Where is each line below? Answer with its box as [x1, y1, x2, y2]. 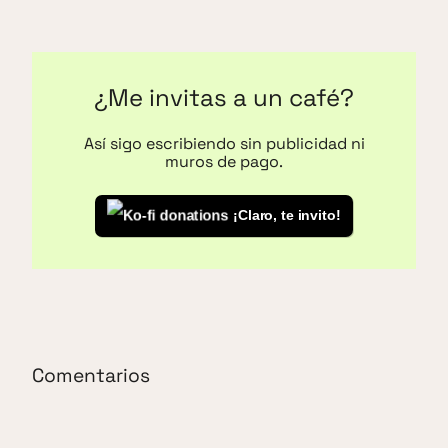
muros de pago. [165, 151, 283, 173]
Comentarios [32, 362, 150, 388]
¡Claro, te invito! [233, 207, 341, 224]
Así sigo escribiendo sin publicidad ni [83, 133, 365, 155]
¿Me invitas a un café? [94, 82, 354, 114]
